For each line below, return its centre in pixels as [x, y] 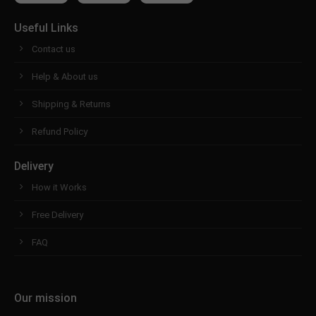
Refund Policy [60, 131]
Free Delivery [57, 214]
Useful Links [46, 28]
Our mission [45, 298]
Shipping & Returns [71, 104]
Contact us [54, 49]
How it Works [59, 187]
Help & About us [65, 76]
